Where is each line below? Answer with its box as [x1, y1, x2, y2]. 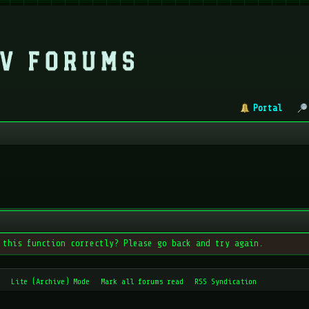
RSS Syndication [194, 277, 257, 286]
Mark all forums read [100, 277, 183, 286]
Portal [253, 103, 283, 113]
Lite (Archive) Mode [10, 277, 90, 286]
